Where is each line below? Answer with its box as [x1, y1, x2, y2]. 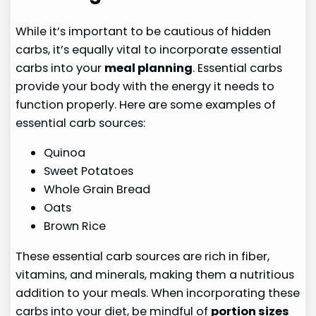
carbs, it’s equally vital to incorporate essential [16, 42, 282, 58]
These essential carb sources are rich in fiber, [16, 248, 270, 265]
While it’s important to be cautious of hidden [16, 23, 272, 39]
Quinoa [44, 145, 86, 162]
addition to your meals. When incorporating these [16, 284, 300, 301]
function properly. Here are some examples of [16, 97, 276, 113]
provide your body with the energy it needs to [16, 78, 275, 95]
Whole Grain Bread [44, 181, 151, 198]
